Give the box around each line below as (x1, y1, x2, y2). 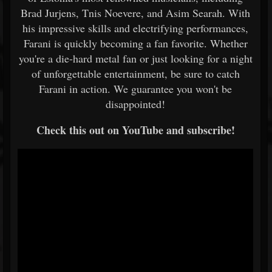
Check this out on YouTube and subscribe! (36, 122, 235, 138)
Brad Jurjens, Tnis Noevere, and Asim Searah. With (21, 5, 250, 20)
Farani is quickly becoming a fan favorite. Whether (23, 36, 248, 50)
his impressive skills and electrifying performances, (22, 21, 248, 35)
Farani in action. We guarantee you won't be (39, 81, 232, 96)
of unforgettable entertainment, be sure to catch (31, 66, 240, 81)
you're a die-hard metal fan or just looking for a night (18, 51, 253, 66)
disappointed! (106, 97, 165, 111)
